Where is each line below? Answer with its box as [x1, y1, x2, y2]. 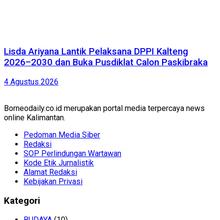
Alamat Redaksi [24, 167, 77, 177]
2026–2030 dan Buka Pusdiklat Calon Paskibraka [4, 57, 208, 68]
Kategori [4, 195, 40, 206]
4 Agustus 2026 [4, 77, 58, 86]
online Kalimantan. [4, 112, 65, 122]
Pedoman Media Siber [24, 130, 100, 139]
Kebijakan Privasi [24, 176, 82, 186]
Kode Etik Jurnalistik [24, 158, 94, 167]
